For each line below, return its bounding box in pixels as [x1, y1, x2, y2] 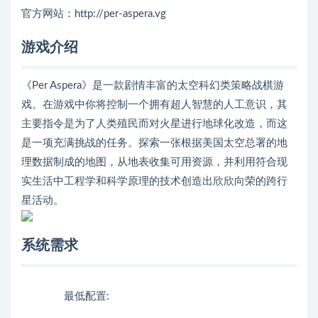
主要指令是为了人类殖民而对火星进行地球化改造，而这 [21, 119, 287, 130]
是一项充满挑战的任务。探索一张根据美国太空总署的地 [21, 138, 287, 149]
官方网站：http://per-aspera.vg [21, 9, 166, 20]
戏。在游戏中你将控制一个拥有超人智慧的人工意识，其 [21, 99, 287, 111]
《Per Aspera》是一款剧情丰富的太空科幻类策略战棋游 [21, 80, 284, 92]
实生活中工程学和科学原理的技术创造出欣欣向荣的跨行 [21, 176, 287, 187]
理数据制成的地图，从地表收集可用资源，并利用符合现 [21, 157, 287, 168]
